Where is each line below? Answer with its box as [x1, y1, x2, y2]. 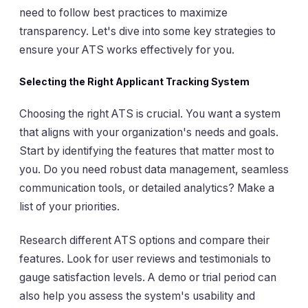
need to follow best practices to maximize [19, 5, 228, 19]
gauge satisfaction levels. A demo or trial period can [19, 270, 276, 284]
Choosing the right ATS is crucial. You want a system [19, 107, 280, 120]
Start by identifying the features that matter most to [19, 144, 274, 157]
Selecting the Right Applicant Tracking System [19, 76, 250, 88]
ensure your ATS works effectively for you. [19, 43, 234, 56]
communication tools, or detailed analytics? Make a [19, 181, 274, 195]
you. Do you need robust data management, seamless [19, 162, 289, 176]
